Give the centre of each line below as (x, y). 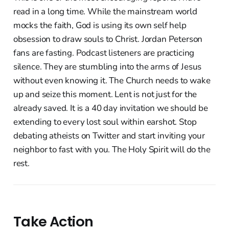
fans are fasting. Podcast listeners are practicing (104, 53)
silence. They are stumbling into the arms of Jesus (107, 66)
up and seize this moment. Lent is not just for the (105, 94)
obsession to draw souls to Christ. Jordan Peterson (108, 39)
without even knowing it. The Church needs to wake (112, 80)
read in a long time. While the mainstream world (105, 11)
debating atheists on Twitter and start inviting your (109, 135)
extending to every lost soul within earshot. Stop (105, 122)
